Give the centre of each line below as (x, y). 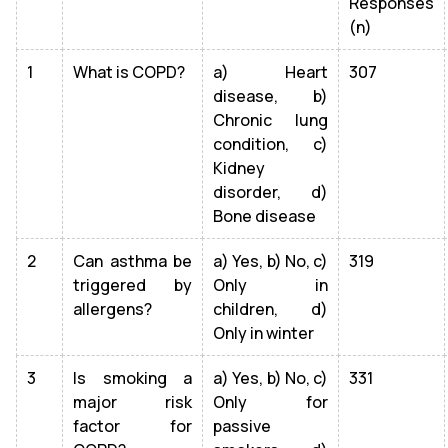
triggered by (132, 285)
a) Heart (270, 72)
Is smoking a (132, 378)
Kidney (239, 168)
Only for (270, 402)
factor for (132, 426)
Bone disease (264, 216)
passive (242, 426)
